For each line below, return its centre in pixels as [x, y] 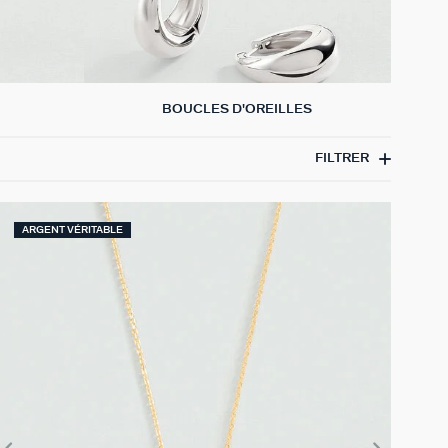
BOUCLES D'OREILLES [237, 109]
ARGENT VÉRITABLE [73, 229]
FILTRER [342, 159]
